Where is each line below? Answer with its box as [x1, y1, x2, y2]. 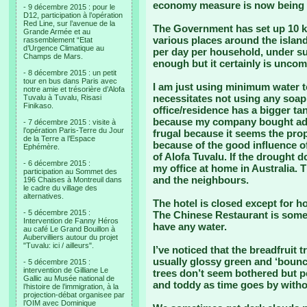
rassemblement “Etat [23, 36, 93, 44]
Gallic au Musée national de [23, 274, 114, 282]
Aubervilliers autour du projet [23, 233, 118, 241]
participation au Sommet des [23, 167, 117, 175]
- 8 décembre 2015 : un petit [23, 69, 116, 77]
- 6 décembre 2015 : [23, 159, 90, 167]
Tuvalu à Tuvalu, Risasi [23, 93, 101, 101]
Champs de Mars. [23, 52, 83, 60]
